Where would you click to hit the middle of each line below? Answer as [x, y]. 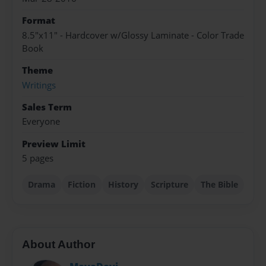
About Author [58, 245]
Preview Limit [54, 144]
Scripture [169, 185]
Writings [39, 85]
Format [39, 21]
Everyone [41, 122]
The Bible [219, 185]
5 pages [38, 159]
